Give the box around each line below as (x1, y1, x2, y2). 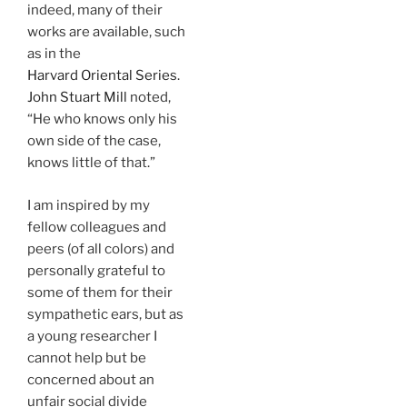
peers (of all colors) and (27, 240, 174, 257)
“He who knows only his (27, 111, 177, 127)
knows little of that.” (27, 154, 155, 171)
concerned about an (27, 371, 154, 388)
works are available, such (27, 24, 185, 40)
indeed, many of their (27, 2, 163, 18)
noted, (127, 89, 171, 105)
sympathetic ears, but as (27, 305, 184, 323)
